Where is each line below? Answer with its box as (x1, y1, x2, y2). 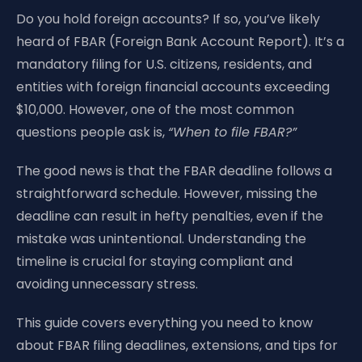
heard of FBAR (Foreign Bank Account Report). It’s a (16, 32, 344, 51)
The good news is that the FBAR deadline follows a (16, 162, 332, 180)
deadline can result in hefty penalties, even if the (16, 207, 323, 225)
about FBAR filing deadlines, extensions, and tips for (16, 336, 338, 355)
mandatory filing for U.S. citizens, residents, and (16, 55, 312, 74)
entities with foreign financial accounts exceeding (16, 78, 330, 96)
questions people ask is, (16, 123, 168, 141)
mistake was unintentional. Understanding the (16, 229, 306, 248)
